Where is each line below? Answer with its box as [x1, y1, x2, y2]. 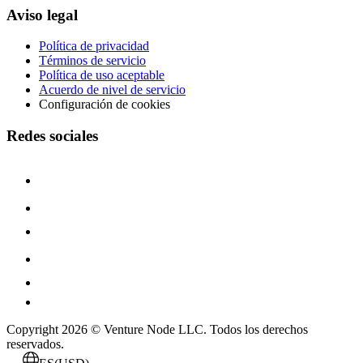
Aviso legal [6, 6, 78, 23]
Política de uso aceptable [39, 68, 164, 83]
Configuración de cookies [39, 97, 170, 112]
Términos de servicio [39, 53, 146, 68]
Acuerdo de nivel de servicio [39, 83, 186, 97]
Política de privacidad [39, 39, 149, 53]
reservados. [6, 336, 64, 351]
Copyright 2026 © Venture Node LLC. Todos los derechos [6, 322, 308, 336]
